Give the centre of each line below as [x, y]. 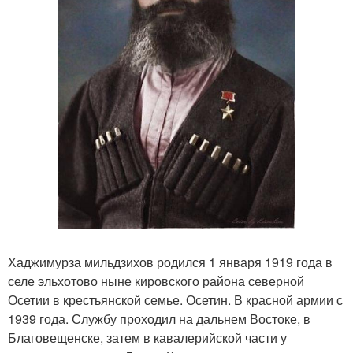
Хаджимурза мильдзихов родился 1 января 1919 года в [170, 262]
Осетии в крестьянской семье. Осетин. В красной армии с [175, 299]
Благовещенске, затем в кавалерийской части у [147, 337]
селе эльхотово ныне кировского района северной [156, 281]
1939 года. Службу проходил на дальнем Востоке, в [159, 318]
